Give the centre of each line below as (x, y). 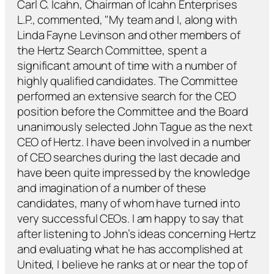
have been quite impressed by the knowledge (134, 172)
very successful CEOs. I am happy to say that (130, 218)
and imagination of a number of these (112, 187)
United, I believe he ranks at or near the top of (133, 264)
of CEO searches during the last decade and (129, 157)
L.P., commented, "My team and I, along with (127, 19)
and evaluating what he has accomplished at (130, 249)
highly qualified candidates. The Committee (128, 80)
